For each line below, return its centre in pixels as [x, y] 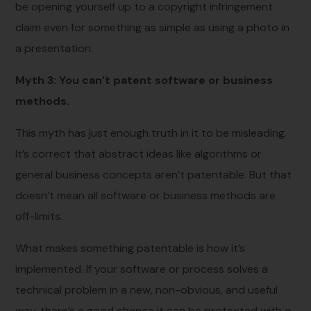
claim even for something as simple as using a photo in [153, 27]
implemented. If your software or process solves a [142, 269]
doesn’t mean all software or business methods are [146, 195]
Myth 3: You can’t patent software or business [144, 80]
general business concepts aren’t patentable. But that [154, 174]
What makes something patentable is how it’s [131, 248]
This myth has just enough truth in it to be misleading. [151, 133]
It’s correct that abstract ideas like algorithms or [139, 153]
